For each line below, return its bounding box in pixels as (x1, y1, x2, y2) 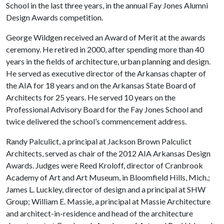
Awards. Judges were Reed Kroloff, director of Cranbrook (6, 160, 203, 170)
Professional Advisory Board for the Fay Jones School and (6, 104, 202, 114)
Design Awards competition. (6, 12, 103, 22)
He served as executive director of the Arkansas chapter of (6, 68, 206, 78)
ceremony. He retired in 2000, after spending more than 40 (6, 44, 204, 54)
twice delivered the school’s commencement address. (6, 116, 186, 126)
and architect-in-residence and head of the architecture (6, 208, 193, 218)
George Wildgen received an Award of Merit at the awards (6, 32, 205, 42)
